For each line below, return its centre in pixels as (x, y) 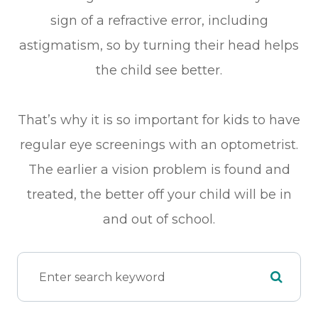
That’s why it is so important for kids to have (159, 120)
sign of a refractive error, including (159, 21)
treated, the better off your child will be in (159, 195)
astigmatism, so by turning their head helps (159, 46)
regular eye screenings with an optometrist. (159, 145)
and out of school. (159, 220)
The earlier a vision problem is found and (159, 170)
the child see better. (159, 71)
